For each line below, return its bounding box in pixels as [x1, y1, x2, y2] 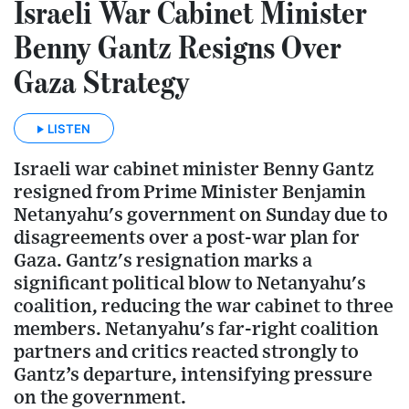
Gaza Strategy [14, 61, 190, 100]
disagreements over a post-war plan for [14, 227, 360, 247]
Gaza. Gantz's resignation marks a [14, 250, 312, 270]
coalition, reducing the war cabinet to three [14, 296, 393, 316]
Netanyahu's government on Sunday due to [14, 204, 388, 225]
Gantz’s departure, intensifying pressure [14, 364, 372, 384]
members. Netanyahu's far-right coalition [14, 319, 379, 339]
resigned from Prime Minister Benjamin [14, 182, 366, 202]
